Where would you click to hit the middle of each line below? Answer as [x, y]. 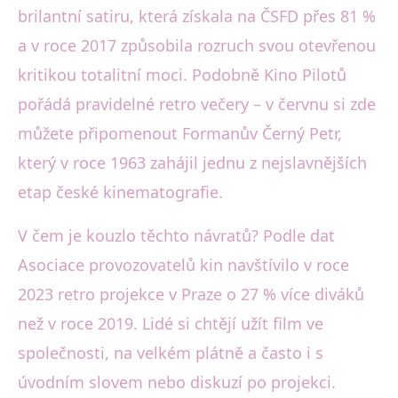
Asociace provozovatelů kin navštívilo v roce [183, 264]
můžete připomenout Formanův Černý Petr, [180, 133]
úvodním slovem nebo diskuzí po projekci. [177, 382]
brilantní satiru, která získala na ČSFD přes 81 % [197, 16]
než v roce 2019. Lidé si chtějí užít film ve [171, 323]
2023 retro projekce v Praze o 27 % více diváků [191, 294]
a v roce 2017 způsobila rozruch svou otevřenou [197, 45]
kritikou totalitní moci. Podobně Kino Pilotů [182, 74]
